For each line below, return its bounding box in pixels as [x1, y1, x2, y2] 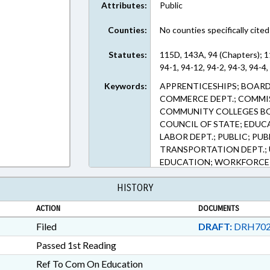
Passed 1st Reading [36, 239, 116, 251]
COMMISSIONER [160, 169, 227, 180]
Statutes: [108, 49, 148, 60]
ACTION [36, 204, 60, 213]
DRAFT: [198, 221, 232, 232]
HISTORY [117, 182, 153, 193]
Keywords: [104, 81, 148, 91]
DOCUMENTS [198, 204, 239, 213]
